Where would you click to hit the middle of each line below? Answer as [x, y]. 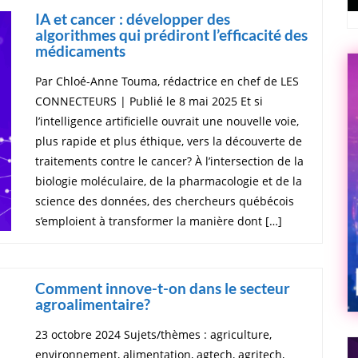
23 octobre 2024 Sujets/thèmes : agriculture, [153, 334]
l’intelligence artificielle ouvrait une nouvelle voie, [167, 121]
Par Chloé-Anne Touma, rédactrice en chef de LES [167, 81]
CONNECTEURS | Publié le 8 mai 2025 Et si [149, 101]
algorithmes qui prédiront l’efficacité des [171, 34]
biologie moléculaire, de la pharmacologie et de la [169, 181]
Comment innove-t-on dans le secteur [163, 288]
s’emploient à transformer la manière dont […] [159, 221]
